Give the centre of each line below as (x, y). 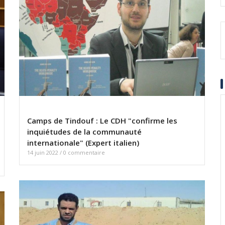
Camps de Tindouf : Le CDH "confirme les (102, 121)
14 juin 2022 (43, 153)
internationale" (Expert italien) (83, 143)
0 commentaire (84, 153)
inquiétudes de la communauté (84, 132)
